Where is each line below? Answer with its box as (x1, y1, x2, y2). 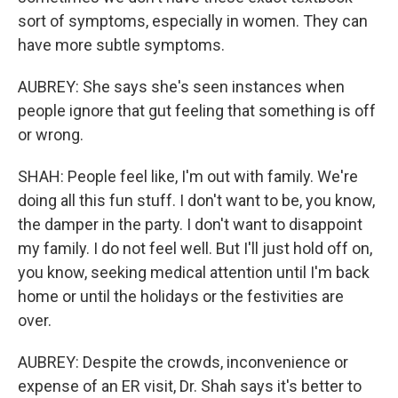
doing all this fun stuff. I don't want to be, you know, (18, 191, 375, 210)
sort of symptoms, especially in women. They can (18, 12, 368, 30)
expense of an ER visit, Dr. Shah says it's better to (18, 377, 362, 395)
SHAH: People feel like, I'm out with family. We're (18, 167, 358, 186)
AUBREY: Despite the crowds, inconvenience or (18, 353, 348, 371)
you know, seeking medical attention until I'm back (18, 263, 370, 282)
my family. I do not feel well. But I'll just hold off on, (18, 239, 372, 258)
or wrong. (18, 125, 84, 144)
